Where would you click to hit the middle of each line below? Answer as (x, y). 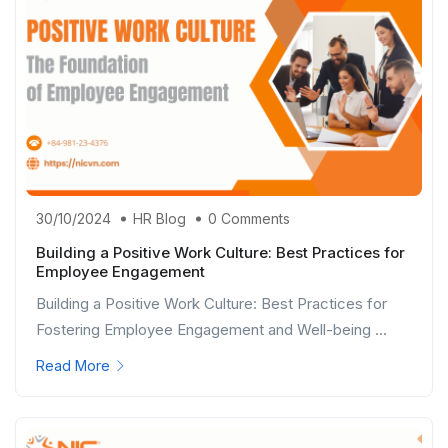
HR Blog (159, 219)
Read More (73, 366)
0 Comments (249, 219)
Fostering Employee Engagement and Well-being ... (211, 330)
